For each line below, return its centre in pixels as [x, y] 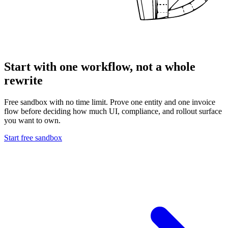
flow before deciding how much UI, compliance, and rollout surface [113, 111]
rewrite [23, 81]
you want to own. [32, 121]
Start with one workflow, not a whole [100, 67]
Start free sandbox [33, 138]
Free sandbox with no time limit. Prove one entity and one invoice [110, 102]
